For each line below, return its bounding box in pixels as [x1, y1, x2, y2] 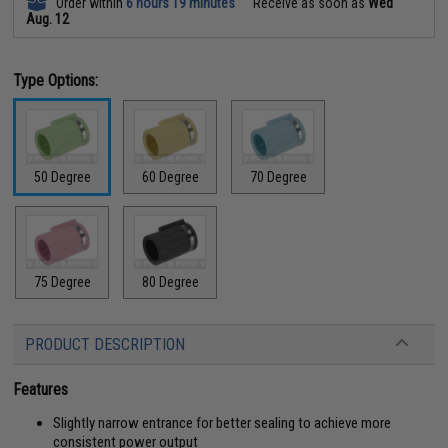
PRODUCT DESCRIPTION [25, 335, 186, 355]
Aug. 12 [26, 11, 70, 28]
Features [13, 380, 69, 400]
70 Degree [249, 168, 307, 185]
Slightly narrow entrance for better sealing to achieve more [53, 414, 392, 433]
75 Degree [33, 274, 91, 291]
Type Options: [13, 71, 99, 91]
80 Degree [141, 274, 199, 291]
